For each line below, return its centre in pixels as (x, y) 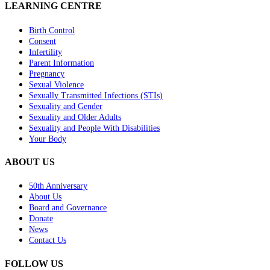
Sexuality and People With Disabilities (94, 128)
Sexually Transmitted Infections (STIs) (96, 95)
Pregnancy (47, 74)
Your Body (48, 139)
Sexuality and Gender (66, 106)
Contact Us (48, 240)
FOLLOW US (34, 263)
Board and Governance (68, 208)
